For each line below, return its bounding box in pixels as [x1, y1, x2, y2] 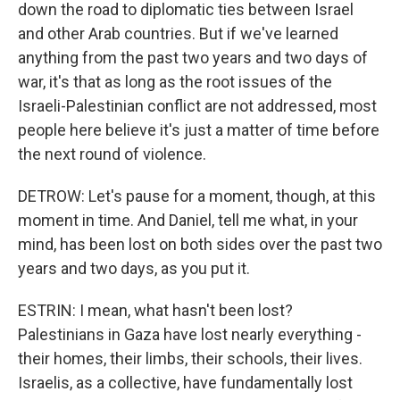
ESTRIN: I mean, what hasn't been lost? [18, 301, 293, 320]
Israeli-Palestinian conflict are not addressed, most [18, 96, 377, 115]
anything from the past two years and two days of [18, 48, 368, 67]
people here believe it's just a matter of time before [18, 121, 379, 139]
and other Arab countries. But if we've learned [18, 24, 338, 43]
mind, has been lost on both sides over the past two [18, 235, 382, 254]
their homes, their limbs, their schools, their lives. [18, 349, 362, 368]
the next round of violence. [18, 145, 206, 163]
